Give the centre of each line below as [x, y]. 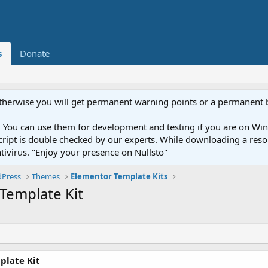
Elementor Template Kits [119, 176]
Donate [34, 53]
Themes [46, 176]
